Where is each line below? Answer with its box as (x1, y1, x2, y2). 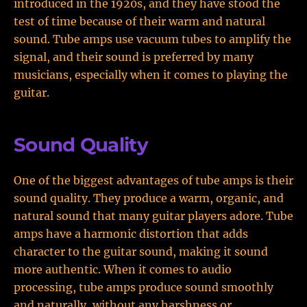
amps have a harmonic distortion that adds (14, 227, 248, 241)
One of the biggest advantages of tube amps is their (14, 173, 293, 187)
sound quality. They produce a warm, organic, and (14, 191, 284, 205)
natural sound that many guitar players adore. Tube (14, 209, 293, 223)
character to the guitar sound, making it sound (14, 245, 268, 258)
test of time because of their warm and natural (14, 14, 265, 28)
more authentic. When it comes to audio (14, 262, 232, 276)
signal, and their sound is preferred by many (14, 50, 254, 64)
